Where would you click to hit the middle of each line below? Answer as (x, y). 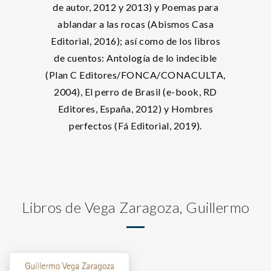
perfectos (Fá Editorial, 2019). (135, 126)
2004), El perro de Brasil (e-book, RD (135, 92)
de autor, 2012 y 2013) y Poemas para (135, 7)
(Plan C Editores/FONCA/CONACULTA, (135, 75)
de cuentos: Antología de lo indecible (135, 58)
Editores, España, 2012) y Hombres (135, 109)
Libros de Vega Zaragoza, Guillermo (135, 207)
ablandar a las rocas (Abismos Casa (135, 24)
